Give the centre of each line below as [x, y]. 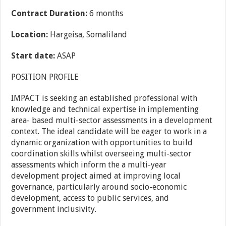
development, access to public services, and [90, 198]
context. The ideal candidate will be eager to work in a [109, 132]
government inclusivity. [54, 209]
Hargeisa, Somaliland [88, 35]
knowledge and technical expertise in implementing [105, 109]
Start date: [33, 56]
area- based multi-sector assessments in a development [112, 121]
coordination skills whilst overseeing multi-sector [102, 154]
